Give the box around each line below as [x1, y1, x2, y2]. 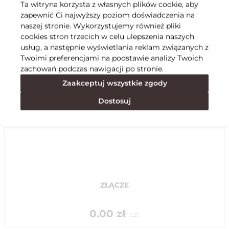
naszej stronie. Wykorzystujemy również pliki [20, 21, 181, 30]
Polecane [4, 52, 52, 64]
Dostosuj [98, 96, 131, 105]
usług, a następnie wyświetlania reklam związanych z [20, 42, 209, 52]
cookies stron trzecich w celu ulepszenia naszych [20, 32, 194, 41]
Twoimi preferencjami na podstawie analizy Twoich [20, 53, 203, 62]
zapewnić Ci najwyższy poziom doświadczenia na [20, 10, 195, 19]
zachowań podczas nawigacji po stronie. [20, 64, 164, 73]
